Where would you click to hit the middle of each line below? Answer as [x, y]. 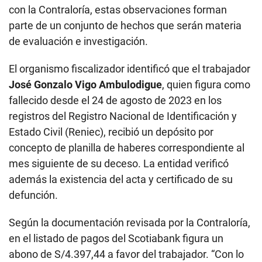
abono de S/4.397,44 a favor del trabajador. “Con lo [126, 254]
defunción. [33, 195]
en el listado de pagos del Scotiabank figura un [116, 239]
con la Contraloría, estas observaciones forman [118, 10]
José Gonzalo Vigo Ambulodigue [85, 85]
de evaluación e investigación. [78, 42]
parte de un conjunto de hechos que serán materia [125, 26]
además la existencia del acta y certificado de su [121, 180]
